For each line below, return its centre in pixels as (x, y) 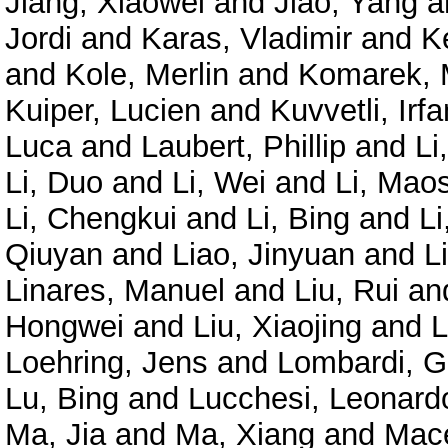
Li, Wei (219, 182)
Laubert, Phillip (243, 146)
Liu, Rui (346, 290)
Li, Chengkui (91, 218)
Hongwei (64, 326)
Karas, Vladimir (246, 38)
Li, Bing (298, 218)
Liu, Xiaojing (277, 326)
